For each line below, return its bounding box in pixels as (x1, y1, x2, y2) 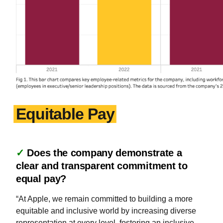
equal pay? (16, 173, 69, 184)
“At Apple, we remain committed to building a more (16, 195, 193, 203)
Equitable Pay (16, 105, 114, 123)
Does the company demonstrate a (27, 147, 182, 158)
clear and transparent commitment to (16, 160, 188, 171)
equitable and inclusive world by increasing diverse (16, 207, 196, 215)
